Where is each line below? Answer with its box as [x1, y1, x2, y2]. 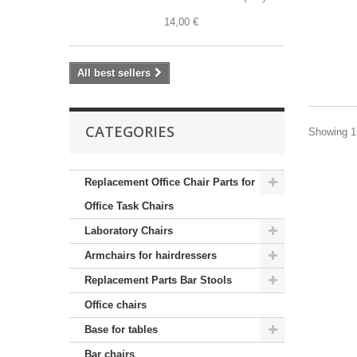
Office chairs [84, 299, 147, 311]
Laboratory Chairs [84, 225, 173, 237]
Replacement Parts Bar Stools [84, 274, 232, 286]
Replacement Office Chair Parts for [84, 176, 255, 188]
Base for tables [84, 324, 158, 335]
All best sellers [77, 67, 151, 79]
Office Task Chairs [84, 200, 174, 212]
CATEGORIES [85, 122, 175, 141]
